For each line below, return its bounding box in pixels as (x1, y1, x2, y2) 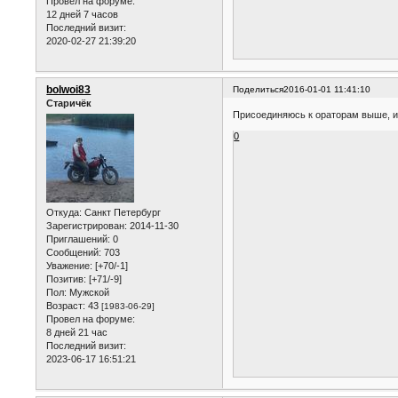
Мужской (67, 287, 110, 298)
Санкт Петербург (82, 207, 162, 219)
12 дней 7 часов (46, 9, 119, 20)
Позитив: (46, 274, 87, 285)
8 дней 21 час (46, 327, 108, 338)
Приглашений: (46, 234, 111, 245)
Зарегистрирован (46, 220, 125, 232)
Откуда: (46, 207, 83, 219)
